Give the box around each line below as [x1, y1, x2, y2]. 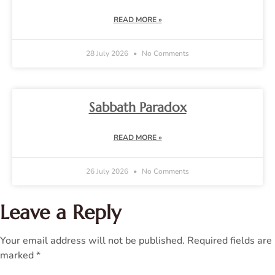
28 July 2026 [86, 48, 130, 59]
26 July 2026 [86, 166, 130, 177]
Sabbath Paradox [88, 99, 187, 116]
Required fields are [187, 234, 272, 248]
